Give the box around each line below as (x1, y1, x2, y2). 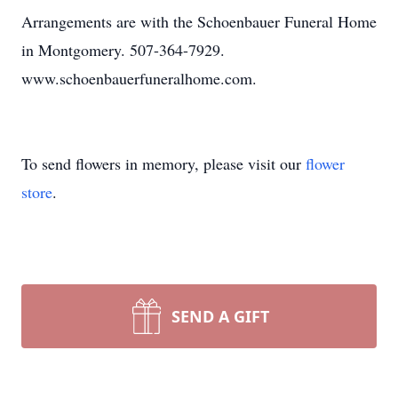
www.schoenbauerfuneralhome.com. (21, 68, 257, 89)
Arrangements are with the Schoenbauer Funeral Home (21, 11, 377, 32)
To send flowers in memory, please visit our (21, 153, 306, 174)
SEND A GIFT (171, 306, 269, 327)
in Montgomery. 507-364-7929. (21, 39, 225, 60)
